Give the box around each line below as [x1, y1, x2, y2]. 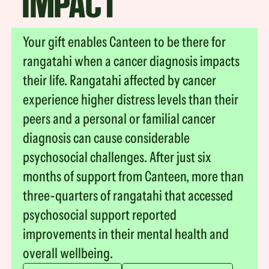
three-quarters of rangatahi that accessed [23, 186, 234, 204]
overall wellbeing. [23, 244, 113, 262]
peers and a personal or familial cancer [23, 109, 216, 127]
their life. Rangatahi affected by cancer [23, 71, 217, 89]
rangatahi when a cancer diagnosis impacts [23, 52, 240, 70]
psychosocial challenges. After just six [23, 148, 212, 166]
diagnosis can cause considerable [23, 128, 190, 147]
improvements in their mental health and [23, 225, 229, 243]
